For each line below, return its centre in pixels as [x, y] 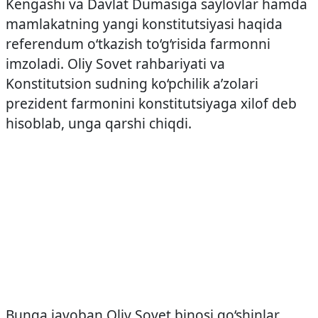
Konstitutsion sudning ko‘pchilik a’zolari [132, 83]
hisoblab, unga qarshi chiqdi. [99, 123]
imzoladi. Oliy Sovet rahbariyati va [115, 64]
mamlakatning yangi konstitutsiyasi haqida [144, 24]
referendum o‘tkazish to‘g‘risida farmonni [138, 44]
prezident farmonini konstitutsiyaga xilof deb [151, 103]
